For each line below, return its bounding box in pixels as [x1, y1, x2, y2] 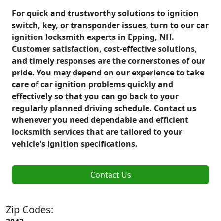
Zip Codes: [6, 202, 53, 216]
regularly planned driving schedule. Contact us [12, 102, 196, 113]
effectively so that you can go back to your [12, 90, 179, 102]
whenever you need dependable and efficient [12, 114, 188, 125]
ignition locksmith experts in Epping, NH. [12, 31, 174, 42]
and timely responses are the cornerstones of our [12, 55, 205, 66]
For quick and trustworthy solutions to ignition [12, 7, 199, 19]
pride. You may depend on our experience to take [12, 67, 204, 78]
